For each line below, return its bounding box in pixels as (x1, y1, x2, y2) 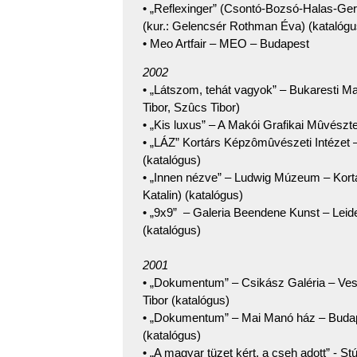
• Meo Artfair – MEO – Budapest (143, 36, 309, 50)
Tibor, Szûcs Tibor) (143, 100, 240, 114)
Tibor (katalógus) (143, 292, 229, 307)
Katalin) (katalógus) (143, 187, 243, 202)
